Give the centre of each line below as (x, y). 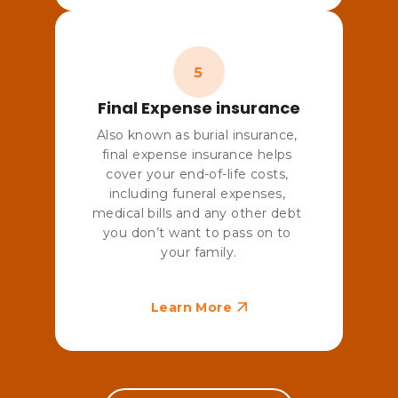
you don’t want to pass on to (197, 232)
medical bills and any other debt (197, 213)
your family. (199, 252)
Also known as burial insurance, (197, 135)
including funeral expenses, (197, 193)
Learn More (191, 307)
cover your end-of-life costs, (197, 174)
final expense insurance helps (197, 154)
